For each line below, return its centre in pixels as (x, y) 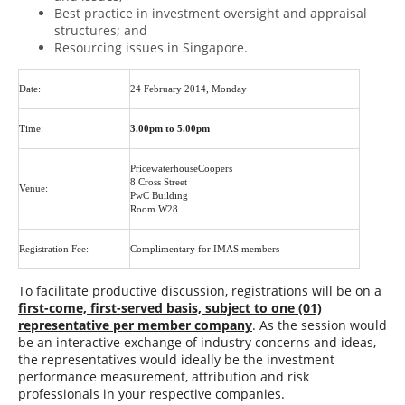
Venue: (33, 188)
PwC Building (159, 195)
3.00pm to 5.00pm (170, 128)
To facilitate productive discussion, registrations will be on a (200, 291)
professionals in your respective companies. (151, 394)
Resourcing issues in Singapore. (151, 47)
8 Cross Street (159, 182)
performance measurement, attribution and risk (164, 377)
